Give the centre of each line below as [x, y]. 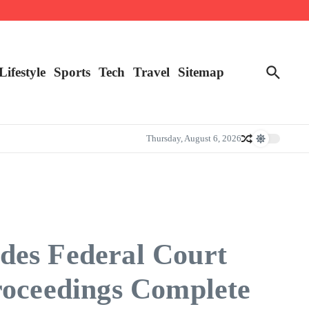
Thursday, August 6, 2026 [194, 139]
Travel [151, 72]
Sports [72, 72]
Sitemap [201, 72]
